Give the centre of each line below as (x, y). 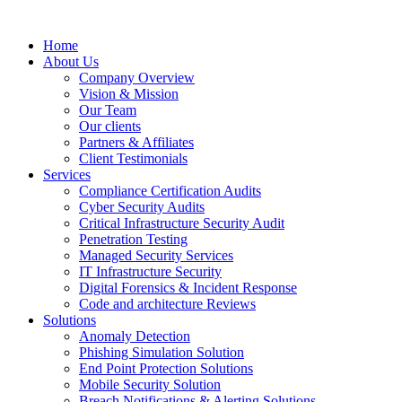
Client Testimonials (133, 158)
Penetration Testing (133, 239)
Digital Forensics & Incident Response (188, 288)
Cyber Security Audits (142, 207)
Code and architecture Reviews (167, 304)
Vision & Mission (129, 94)
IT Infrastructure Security (150, 271)
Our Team (108, 110)
